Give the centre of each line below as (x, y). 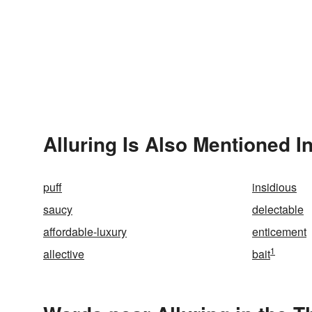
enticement (279, 232)
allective (64, 254)
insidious (274, 187)
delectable (278, 209)
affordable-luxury (85, 232)
